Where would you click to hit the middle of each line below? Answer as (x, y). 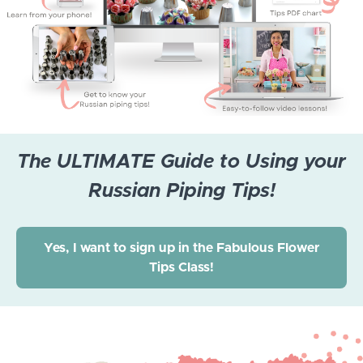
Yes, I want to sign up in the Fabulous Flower (181, 248)
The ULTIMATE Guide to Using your (181, 162)
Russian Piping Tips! (181, 192)
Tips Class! (181, 267)
